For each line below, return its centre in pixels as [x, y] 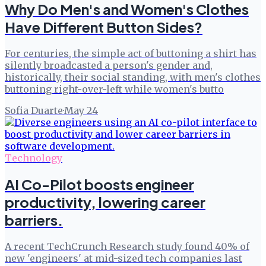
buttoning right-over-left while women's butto [114, 89]
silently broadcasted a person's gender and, [109, 65]
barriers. [34, 220]
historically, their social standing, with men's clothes [133, 77]
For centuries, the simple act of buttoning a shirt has [131, 53]
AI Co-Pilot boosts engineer [99, 184]
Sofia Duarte [34, 110]
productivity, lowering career [105, 202]
